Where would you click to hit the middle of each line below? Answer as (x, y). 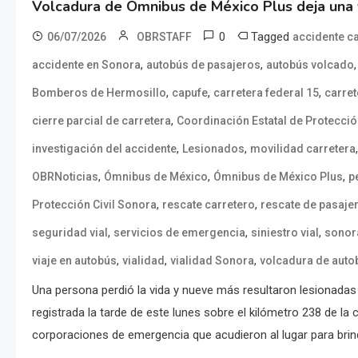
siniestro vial (285, 232)
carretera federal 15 (266, 92)
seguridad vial (70, 232)
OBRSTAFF (164, 36)
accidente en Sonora (86, 64)
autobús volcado (310, 64)
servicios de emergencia (179, 232)
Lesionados (213, 148)
